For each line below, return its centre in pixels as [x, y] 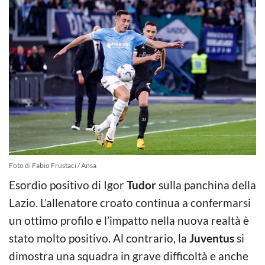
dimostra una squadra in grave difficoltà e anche [129, 256]
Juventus [212, 238]
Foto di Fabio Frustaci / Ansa [53, 165]
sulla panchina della [206, 185]
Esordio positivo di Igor [68, 185]
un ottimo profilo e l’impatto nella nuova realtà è [129, 220]
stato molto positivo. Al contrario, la [99, 238]
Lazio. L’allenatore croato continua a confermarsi [130, 202]
